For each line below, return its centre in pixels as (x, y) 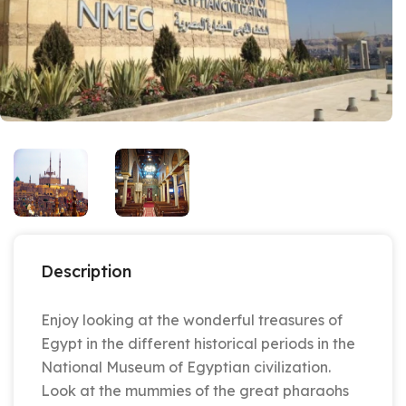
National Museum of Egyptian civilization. (186, 367)
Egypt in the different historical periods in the (198, 344)
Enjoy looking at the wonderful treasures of (192, 320)
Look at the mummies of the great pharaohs (195, 391)
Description (86, 272)
